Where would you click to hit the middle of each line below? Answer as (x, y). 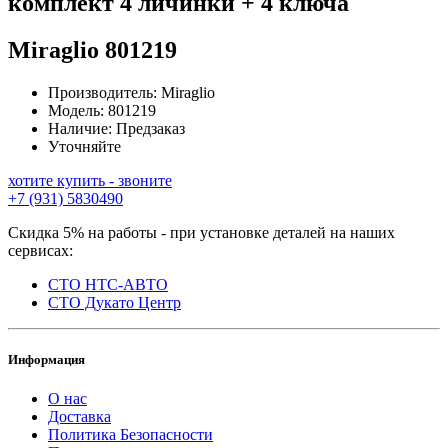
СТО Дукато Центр (114, 302)
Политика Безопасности (130, 435)
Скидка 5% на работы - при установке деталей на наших (201, 232)
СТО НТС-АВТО (108, 284)
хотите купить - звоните (90, 180)
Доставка (79, 417)
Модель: (78, 110)
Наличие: (82, 128)
